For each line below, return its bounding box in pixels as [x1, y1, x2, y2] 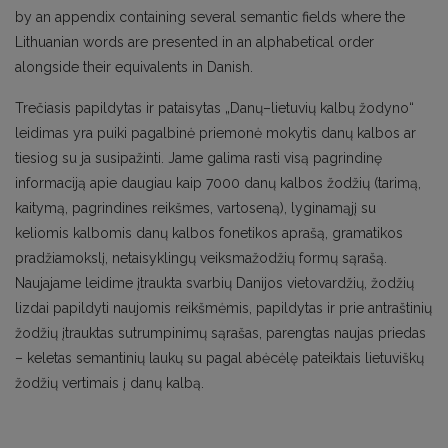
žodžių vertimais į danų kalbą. [15, 374, 204, 391]
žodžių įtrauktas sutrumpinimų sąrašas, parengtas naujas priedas [15, 324, 426, 341]
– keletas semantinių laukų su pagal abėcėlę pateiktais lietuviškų [15, 349, 424, 366]
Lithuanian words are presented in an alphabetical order [15, 33, 374, 50]
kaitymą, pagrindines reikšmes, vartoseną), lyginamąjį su [15, 199, 376, 216]
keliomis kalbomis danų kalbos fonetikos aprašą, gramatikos [15, 224, 403, 241]
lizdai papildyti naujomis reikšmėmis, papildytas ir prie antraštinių [15, 299, 432, 316]
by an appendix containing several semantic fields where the [15, 8, 405, 25]
